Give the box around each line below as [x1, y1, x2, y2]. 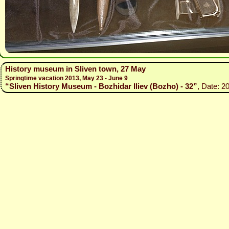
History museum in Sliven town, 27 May [5, 64, 146, 73]
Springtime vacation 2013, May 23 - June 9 [5, 75, 128, 82]
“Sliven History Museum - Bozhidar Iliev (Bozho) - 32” [5, 82, 197, 90]
